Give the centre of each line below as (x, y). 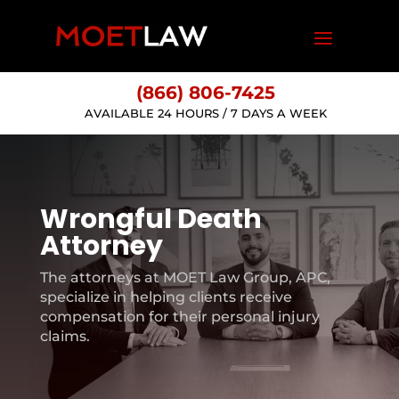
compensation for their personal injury (179, 317)
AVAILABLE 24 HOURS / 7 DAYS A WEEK (206, 113)
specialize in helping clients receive (166, 297)
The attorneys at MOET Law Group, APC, (185, 277)
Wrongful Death (151, 219)
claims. (65, 336)
